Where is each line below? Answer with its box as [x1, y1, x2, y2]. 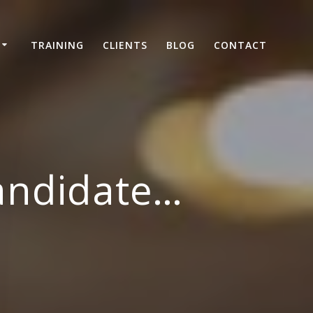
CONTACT [214, 38, 268, 52]
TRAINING [30, 38, 84, 52]
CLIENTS [102, 38, 147, 52]
